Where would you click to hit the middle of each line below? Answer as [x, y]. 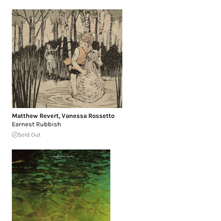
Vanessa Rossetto [88, 115]
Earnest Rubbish [37, 124]
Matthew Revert [35, 115]
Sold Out [29, 134]
